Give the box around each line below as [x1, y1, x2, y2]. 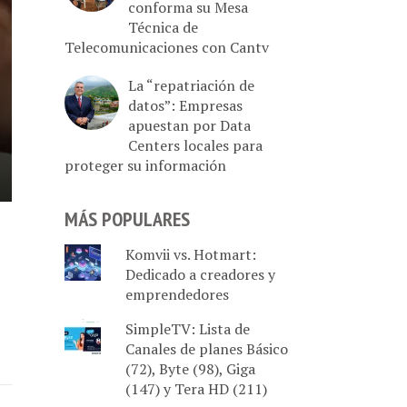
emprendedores [124, 284, 229, 304]
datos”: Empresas [128, 94, 243, 115]
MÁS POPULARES [65, 205, 190, 232]
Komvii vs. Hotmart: [124, 244, 256, 264]
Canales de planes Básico [124, 339, 288, 359]
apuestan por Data [128, 114, 251, 135]
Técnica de [128, 16, 198, 37]
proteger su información [65, 154, 226, 175]
